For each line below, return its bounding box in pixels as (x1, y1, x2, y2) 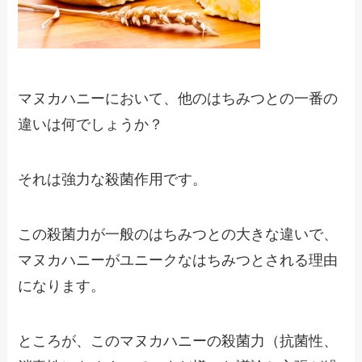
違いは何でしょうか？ (18, 116, 164, 133)
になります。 (18, 277, 106, 294)
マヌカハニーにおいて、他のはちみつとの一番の (18, 90, 339, 107)
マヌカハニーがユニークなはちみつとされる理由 (18, 251, 339, 268)
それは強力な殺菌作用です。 (18, 171, 208, 188)
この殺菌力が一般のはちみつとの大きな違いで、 (18, 225, 339, 242)
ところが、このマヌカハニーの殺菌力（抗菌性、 (18, 332, 339, 349)
